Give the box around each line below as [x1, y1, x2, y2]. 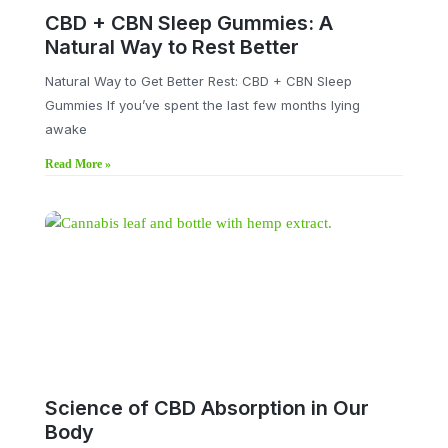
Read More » [44, 157, 111, 172]
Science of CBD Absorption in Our [44, 396, 369, 421]
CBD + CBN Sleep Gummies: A [44, 11, 333, 36]
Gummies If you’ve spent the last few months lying [44, 97, 360, 114]
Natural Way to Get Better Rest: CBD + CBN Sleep [44, 73, 352, 90]
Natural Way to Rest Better [44, 35, 299, 60]
